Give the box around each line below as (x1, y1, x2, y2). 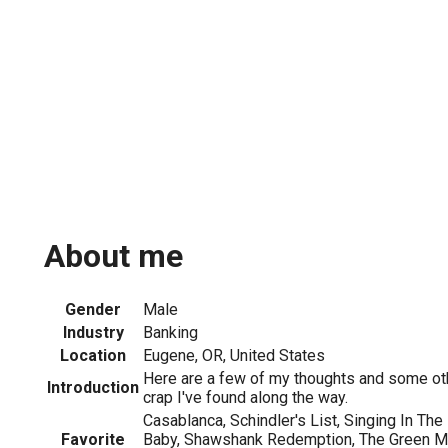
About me (44, 237, 183, 276)
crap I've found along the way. (143, 387, 348, 407)
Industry (62, 322, 124, 342)
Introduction (47, 377, 139, 397)
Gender (65, 299, 121, 319)
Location (60, 345, 126, 365)
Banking (143, 322, 198, 342)
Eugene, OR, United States (143, 345, 325, 365)
